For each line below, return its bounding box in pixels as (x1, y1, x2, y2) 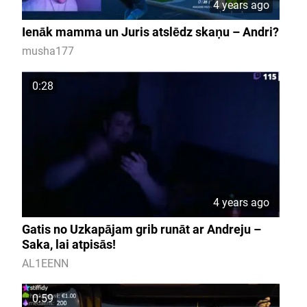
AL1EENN (21, 256, 69, 270)
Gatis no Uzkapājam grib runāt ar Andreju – (21, 221, 261, 236)
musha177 (21, 44, 74, 58)
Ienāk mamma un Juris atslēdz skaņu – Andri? (21, 24, 279, 39)
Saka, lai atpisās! (21, 236, 116, 251)
